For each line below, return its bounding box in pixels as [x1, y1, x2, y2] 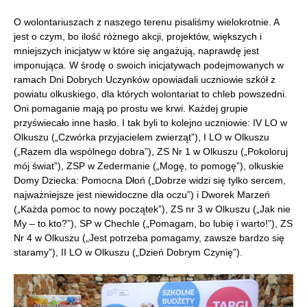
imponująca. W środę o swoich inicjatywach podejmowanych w [14, 60, 284, 71]
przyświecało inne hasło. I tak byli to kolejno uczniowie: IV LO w [14, 117, 287, 129]
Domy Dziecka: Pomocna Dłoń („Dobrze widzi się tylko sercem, [14, 175, 286, 186]
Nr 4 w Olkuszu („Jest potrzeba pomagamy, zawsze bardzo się [14, 232, 284, 244]
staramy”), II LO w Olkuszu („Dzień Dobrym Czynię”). [14, 247, 243, 258]
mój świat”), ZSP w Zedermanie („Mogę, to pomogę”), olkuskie [14, 160, 284, 172]
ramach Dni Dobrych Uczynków [14, 74, 149, 86]
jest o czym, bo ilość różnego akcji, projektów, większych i [14, 31, 262, 42]
